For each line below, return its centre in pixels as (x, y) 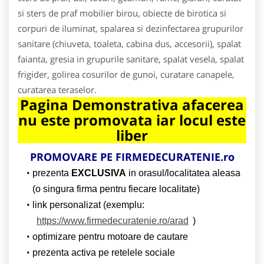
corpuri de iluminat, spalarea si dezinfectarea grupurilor (131, 28)
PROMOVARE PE (72, 156)
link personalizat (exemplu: (88, 204)
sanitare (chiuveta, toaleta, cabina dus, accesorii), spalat (129, 43)
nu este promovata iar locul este (132, 120)
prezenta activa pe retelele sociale (103, 252)
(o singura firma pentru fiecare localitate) (116, 189)
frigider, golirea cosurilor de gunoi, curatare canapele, (126, 74)
